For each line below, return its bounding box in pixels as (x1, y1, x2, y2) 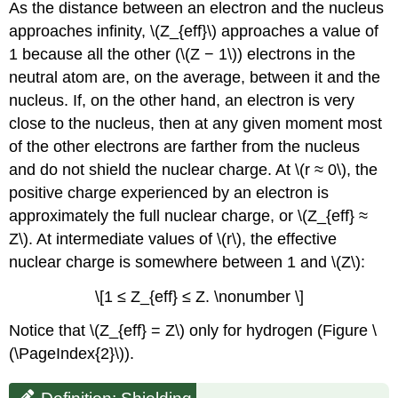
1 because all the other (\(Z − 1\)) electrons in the (9, 44, 356, 63)
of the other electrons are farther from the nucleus (9, 137, 361, 155)
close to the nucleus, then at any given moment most (9, 114, 383, 132)
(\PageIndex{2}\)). (9, 345, 135, 363)
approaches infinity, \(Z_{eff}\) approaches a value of (9, 21, 379, 40)
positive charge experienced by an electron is (9, 183, 330, 202)
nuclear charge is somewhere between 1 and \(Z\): (9, 252, 366, 271)
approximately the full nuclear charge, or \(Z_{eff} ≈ (9, 206, 369, 225)
